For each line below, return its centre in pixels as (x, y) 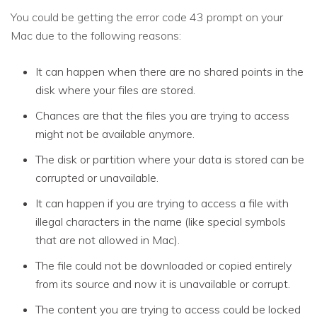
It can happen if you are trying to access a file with (162, 203)
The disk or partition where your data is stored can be (170, 159)
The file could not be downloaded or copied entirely (163, 265)
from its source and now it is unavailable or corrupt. (163, 283)
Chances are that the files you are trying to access (162, 115)
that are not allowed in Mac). (108, 240)
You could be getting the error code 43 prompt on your (147, 17)
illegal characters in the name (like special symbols (161, 221)
